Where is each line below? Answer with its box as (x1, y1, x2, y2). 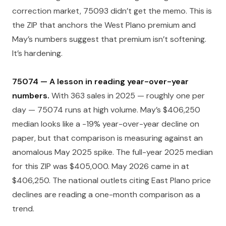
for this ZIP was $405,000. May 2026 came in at (12, 161, 189, 172)
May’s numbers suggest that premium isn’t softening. (12, 34, 206, 44)
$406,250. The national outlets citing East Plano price (12, 175, 211, 186)
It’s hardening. (12, 48, 63, 59)
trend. (12, 203, 34, 214)
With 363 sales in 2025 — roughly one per (49, 90, 205, 101)
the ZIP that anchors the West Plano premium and (12, 20, 196, 30)
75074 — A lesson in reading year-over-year (12, 76, 189, 87)
